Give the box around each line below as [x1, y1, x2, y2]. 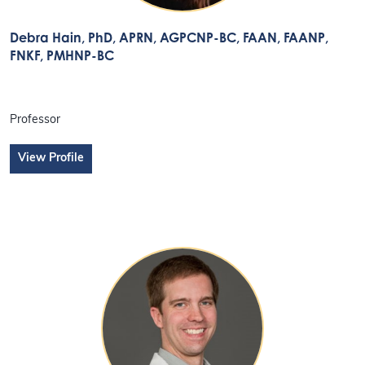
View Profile [18, 152, 85, 165]
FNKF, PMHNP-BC [10, 46, 115, 64]
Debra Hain [10, 29, 82, 46]
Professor [10, 114, 61, 127]
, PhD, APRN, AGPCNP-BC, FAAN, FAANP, [81, 29, 329, 46]
